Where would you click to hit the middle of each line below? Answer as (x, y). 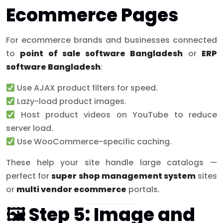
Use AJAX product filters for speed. (87, 88)
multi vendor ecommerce (71, 190)
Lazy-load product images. (71, 102)
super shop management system (123, 176)
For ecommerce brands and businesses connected (111, 40)
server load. (30, 128)
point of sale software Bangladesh (102, 54)
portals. (143, 190)
